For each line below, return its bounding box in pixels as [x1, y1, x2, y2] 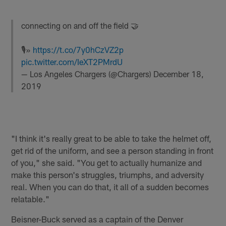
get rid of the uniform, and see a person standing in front [11, 145, 214, 155]
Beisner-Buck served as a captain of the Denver [11, 213, 184, 224]
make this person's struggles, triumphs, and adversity [11, 169, 204, 180]
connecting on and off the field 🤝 [21, 21, 139, 31]
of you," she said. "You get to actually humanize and [11, 157, 202, 167]
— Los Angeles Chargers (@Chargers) [21, 69, 154, 79]
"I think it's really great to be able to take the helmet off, [11, 133, 212, 143]
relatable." [11, 193, 50, 204]
